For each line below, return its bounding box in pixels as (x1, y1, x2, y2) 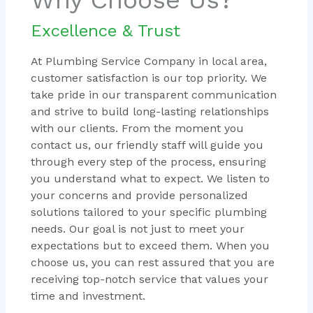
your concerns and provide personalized (30, 188, 248, 202)
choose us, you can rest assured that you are (30, 255, 275, 269)
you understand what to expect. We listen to (30, 171, 270, 185)
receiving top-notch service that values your (30, 272, 268, 286)
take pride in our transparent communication (30, 87, 277, 101)
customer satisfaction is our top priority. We (30, 71, 267, 85)
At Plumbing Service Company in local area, (30, 54, 267, 68)
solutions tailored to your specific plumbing (30, 205, 267, 219)
